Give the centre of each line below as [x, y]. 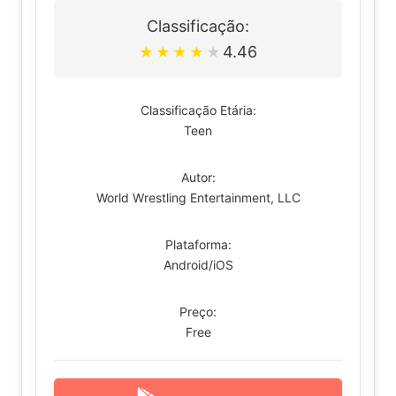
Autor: [198, 177]
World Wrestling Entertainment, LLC [198, 198]
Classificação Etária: [198, 110]
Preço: [198, 312]
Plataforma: [198, 244]
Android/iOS [198, 265]
